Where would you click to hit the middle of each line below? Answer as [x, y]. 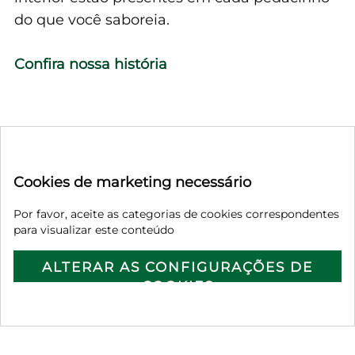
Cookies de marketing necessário [132, 182]
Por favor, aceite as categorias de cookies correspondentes [176, 214]
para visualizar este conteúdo [94, 229]
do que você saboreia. [92, 20]
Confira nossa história [90, 65]
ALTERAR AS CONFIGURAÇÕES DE [177, 267]
